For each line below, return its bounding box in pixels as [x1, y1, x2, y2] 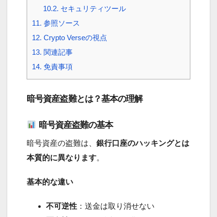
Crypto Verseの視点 [42, 33, 107, 42]
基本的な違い [27, 178, 73, 186]
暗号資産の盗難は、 [27, 139, 96, 148]
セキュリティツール [58, 4, 126, 13]
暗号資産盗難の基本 [36, 120, 113, 131]
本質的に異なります [27, 154, 96, 162]
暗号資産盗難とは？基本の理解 [27, 93, 143, 105]
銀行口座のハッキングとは [96, 139, 189, 148]
